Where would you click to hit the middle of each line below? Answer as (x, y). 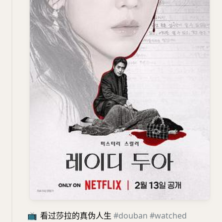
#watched (168, 215)
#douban (131, 215)
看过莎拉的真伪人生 (76, 215)
